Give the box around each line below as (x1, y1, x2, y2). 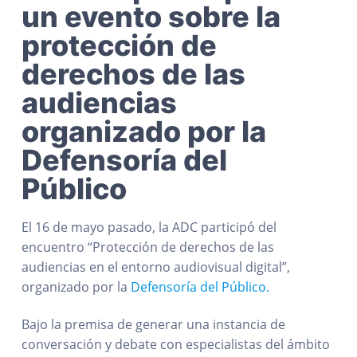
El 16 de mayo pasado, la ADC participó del (21, 218, 277, 236)
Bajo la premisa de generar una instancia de (21, 316, 285, 334)
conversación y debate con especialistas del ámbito (21, 335, 330, 354)
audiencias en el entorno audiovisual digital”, (21, 258, 290, 276)
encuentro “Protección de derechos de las (21, 238, 274, 256)
